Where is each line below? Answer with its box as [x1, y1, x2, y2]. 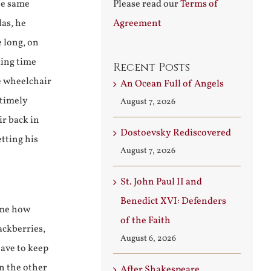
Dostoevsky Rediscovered [120, 126, 231, 140]
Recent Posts [113, 60, 190, 75]
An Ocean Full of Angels [120, 77, 224, 91]
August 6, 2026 [120, 233, 176, 244]
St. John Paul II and [120, 175, 202, 189]
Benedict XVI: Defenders [120, 195, 226, 208]
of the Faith [120, 214, 171, 227]
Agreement [113, 17, 162, 30]
